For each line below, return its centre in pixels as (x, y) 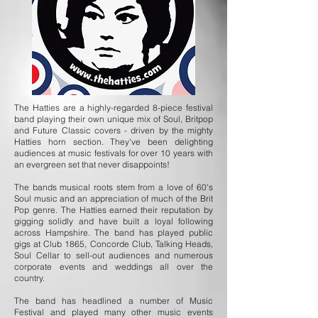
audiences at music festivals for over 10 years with (114, 153)
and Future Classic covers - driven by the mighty (114, 130)
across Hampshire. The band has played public (114, 232)
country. (31, 278)
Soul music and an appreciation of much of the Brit (114, 198)
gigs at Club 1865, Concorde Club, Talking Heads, (114, 244)
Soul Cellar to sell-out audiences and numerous (114, 255)
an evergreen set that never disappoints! (92, 164)
